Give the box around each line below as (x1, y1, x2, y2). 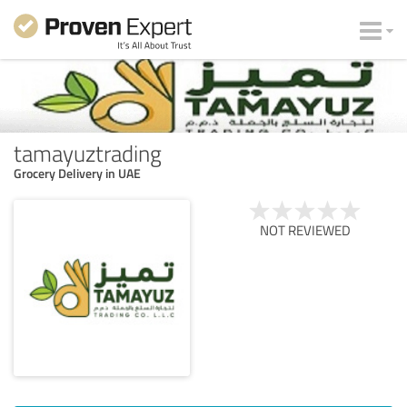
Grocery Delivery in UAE (14, 164, 141, 182)
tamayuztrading (14, 136, 162, 168)
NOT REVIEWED (260, 220, 351, 240)
